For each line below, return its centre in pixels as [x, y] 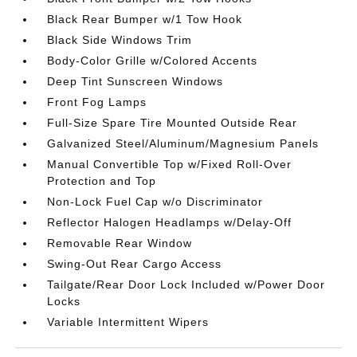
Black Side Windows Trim [120, 40]
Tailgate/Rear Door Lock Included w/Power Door [186, 284]
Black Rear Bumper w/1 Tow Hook [145, 19]
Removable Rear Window [120, 243]
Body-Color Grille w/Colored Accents [153, 61]
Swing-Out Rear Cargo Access [135, 264]
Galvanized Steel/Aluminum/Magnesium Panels [183, 143]
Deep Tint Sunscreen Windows [135, 81]
